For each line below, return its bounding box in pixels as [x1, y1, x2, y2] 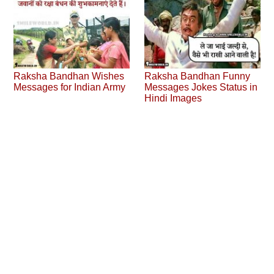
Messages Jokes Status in [144, 82, 258, 93]
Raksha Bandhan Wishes [13, 71, 125, 82]
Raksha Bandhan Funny [144, 71, 251, 82]
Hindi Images [144, 93, 202, 104]
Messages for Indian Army [13, 82, 126, 93]
